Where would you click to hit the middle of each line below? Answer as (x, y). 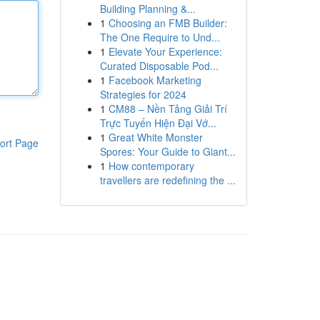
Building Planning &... (147, 9)
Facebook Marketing (155, 80)
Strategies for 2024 (143, 94)
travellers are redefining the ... (167, 180)
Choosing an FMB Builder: (167, 23)
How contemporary (151, 166)
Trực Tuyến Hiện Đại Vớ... (158, 123)
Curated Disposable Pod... (159, 66)
